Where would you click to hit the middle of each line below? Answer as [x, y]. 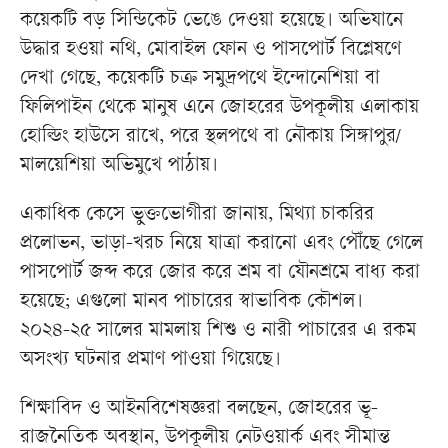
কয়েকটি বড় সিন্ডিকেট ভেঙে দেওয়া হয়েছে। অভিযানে [211, 22]
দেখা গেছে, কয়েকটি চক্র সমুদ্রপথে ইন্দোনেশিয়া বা [200, 80]
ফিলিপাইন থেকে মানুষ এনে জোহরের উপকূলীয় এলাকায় [219, 109]
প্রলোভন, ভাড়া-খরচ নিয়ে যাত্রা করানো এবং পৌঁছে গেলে [221, 245]
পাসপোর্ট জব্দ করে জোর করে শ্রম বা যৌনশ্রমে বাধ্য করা [220, 274]
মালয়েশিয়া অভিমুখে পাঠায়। [122, 167]
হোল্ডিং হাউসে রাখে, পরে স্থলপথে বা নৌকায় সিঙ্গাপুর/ [210, 138]
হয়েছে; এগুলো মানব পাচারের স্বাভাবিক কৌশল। [191, 303]
